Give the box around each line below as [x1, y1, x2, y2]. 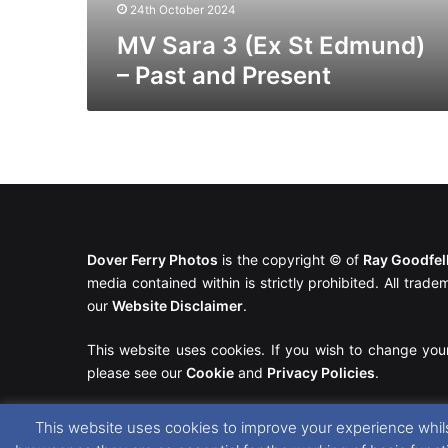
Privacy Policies [267, 364, 375, 382]
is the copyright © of [218, 251, 364, 269]
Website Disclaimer [112, 297, 243, 315]
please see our [87, 364, 186, 382]
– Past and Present [117, 60, 331, 90]
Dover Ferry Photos [87, 251, 219, 269]
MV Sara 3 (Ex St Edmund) [117, 30, 425, 60]
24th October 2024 [130, 2, 236, 17]
